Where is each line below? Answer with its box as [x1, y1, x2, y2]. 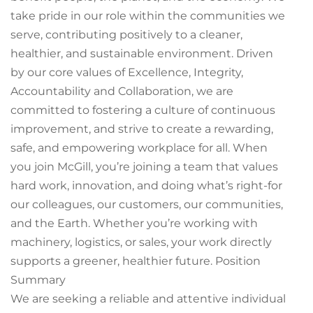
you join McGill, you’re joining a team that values [10, 160, 278, 173]
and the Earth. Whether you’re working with [10, 217, 258, 230]
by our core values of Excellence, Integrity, [10, 66, 243, 79]
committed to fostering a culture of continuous [10, 103, 275, 117]
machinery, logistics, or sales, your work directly [10, 235, 272, 249]
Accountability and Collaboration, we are [10, 85, 233, 98]
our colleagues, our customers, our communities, [10, 198, 283, 211]
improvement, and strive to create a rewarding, [10, 122, 273, 136]
